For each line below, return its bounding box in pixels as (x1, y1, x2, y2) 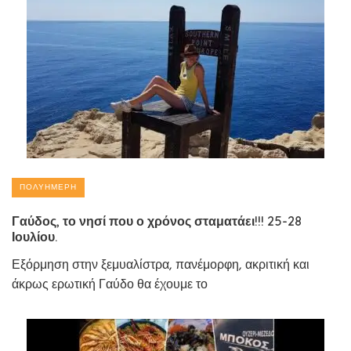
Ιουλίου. (12, 228, 57, 244)
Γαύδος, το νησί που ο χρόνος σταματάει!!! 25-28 (12, 212, 302, 229)
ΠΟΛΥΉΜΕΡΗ (20, 180, 77, 194)
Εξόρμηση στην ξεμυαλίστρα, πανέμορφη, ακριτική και (12, 255, 309, 276)
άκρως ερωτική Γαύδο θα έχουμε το (12, 274, 208, 295)
